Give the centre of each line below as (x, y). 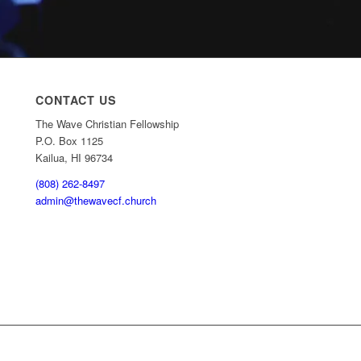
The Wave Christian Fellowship (108, 123)
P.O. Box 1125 (70, 140)
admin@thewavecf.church (96, 200)
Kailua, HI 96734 (75, 157)
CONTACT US (77, 100)
